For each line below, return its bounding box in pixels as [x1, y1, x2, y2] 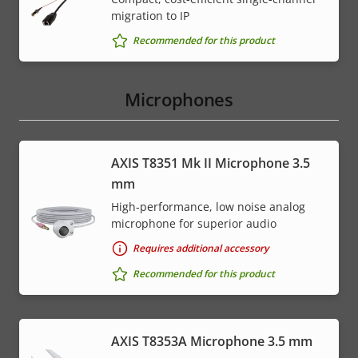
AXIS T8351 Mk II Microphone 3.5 [111, 153, 310, 172]
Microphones [125, 86, 233, 111]
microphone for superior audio [111, 215, 276, 231]
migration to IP [111, 7, 189, 23]
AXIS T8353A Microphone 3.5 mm [111, 332, 312, 350]
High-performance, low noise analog [111, 198, 305, 214]
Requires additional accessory [133, 241, 268, 256]
